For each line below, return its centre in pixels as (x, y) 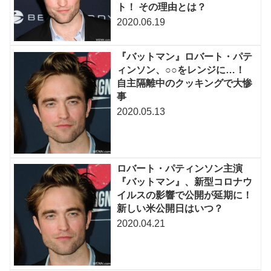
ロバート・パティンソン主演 (180, 168)
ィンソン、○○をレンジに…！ (181, 70)
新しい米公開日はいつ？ (170, 208)
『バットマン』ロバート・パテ (185, 56)
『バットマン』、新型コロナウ (185, 181)
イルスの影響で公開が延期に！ (185, 195)
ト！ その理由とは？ (162, 7)
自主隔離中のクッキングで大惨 (185, 83)
